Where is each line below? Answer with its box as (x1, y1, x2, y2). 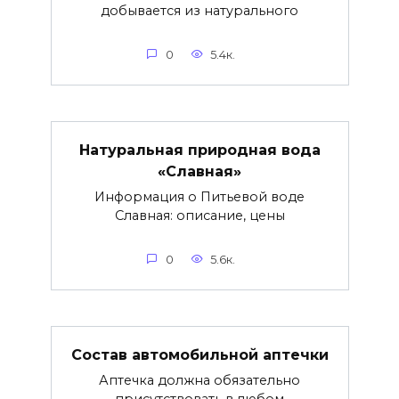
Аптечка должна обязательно (99, 372, 300, 389)
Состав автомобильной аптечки (70, 346, 329, 363)
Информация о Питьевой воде (94, 189, 305, 206)
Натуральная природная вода (78, 141, 321, 159)
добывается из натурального (101, 3, 298, 20)
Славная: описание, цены (114, 208, 285, 224)
